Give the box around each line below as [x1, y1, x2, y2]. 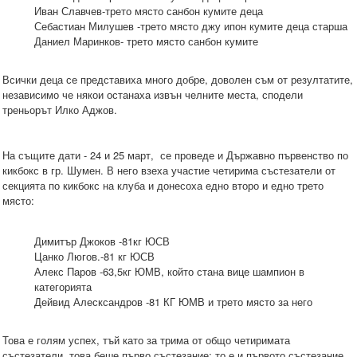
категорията [34, 279, 92, 295]
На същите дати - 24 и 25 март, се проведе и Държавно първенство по [2, 147, 348, 163]
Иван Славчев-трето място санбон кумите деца [34, 3, 263, 19]
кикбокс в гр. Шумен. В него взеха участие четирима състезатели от [2, 163, 335, 178]
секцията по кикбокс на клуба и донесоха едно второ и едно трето [2, 178, 324, 194]
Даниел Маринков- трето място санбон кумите [34, 33, 258, 49]
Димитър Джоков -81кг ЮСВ [34, 233, 170, 249]
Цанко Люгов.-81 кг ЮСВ [34, 249, 155, 265]
